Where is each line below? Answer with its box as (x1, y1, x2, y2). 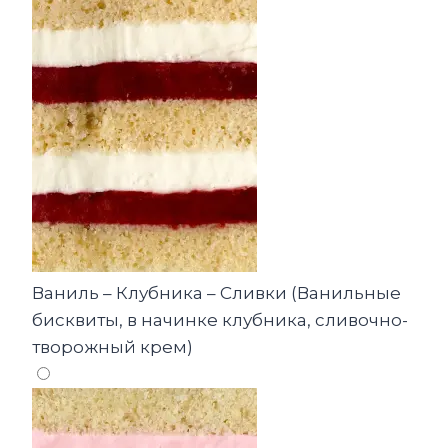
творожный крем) (32, 337, 193, 358)
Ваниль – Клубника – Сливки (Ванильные (32, 283, 401, 304)
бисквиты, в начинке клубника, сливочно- (32, 310, 408, 331)
